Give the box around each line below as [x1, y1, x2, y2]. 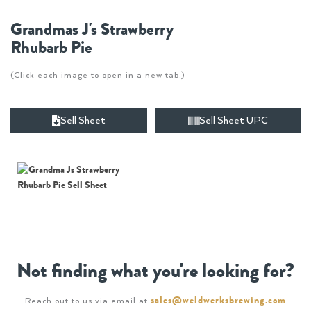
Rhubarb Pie [10, 35, 92, 60]
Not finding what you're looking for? [17, 257, 294, 285]
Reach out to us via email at [25, 296, 151, 307]
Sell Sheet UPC [199, 115, 268, 127]
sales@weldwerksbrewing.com [151, 293, 286, 308]
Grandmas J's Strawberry [10, 17, 174, 42]
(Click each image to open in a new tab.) [10, 70, 185, 81]
